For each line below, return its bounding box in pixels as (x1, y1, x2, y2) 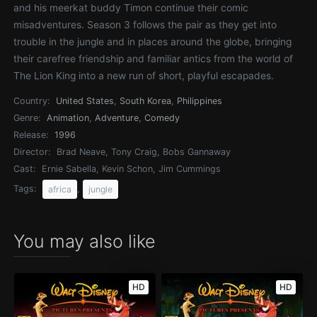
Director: (13, 146, 51, 157)
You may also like (13, 231, 156, 252)
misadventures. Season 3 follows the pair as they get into (13, 19, 277, 30)
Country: (13, 96, 50, 106)
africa (48, 183, 72, 195)
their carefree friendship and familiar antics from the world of (13, 53, 294, 64)
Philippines (177, 96, 223, 106)
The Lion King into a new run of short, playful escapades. (13, 70, 275, 81)
